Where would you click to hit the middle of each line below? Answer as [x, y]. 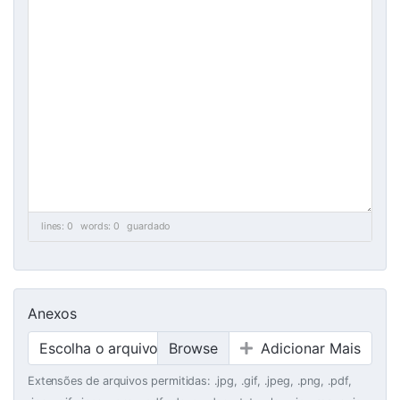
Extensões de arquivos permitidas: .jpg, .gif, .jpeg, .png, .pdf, [190, 381]
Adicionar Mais [311, 348]
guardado [149, 226]
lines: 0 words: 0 [84, 226]
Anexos [53, 313]
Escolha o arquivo [99, 348]
